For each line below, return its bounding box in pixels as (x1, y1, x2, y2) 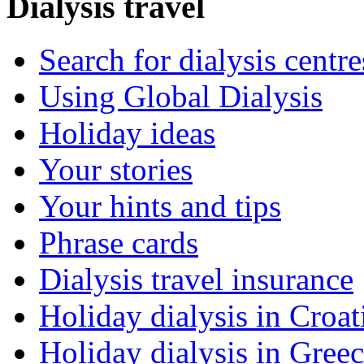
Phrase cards (39, 224, 198, 260)
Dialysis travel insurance (39, 261, 353, 297)
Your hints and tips (39, 188, 281, 223)
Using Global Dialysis (39, 78, 323, 114)
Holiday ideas (39, 115, 215, 150)
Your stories (39, 151, 193, 187)
